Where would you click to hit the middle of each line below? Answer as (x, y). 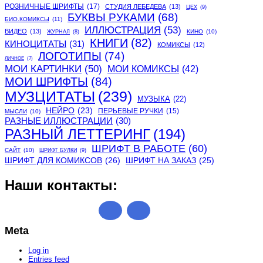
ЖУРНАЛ (58, 32)
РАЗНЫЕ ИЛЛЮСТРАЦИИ (59, 121)
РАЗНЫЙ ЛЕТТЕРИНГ (77, 134)
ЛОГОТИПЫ (70, 56)
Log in (38, 250)
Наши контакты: (61, 186)
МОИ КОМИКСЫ (143, 69)
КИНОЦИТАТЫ (36, 44)
